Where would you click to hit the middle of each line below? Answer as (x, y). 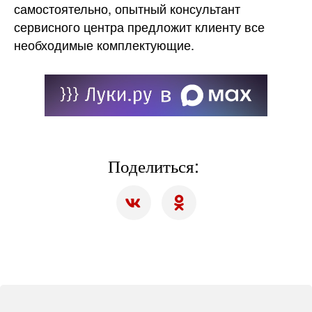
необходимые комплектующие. (104, 45)
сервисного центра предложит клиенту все (139, 26)
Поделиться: (156, 165)
